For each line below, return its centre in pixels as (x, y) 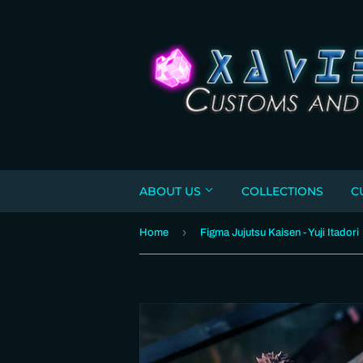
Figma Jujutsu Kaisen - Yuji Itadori (280, 233)
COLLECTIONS (282, 191)
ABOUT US (172, 191)
